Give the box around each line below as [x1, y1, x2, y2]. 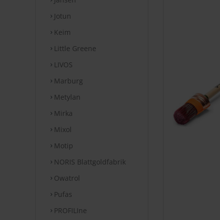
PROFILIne [52, 206, 87, 215]
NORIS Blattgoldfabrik [52, 157, 126, 166]
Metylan [52, 92, 81, 102]
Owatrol [52, 173, 80, 183]
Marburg [52, 76, 83, 85]
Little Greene [52, 44, 96, 53]
